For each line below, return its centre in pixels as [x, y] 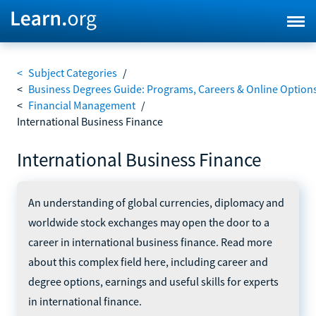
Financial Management [82, 105]
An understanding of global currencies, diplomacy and [156, 202]
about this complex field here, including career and [148, 261]
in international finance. [85, 301]
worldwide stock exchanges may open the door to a [149, 222]
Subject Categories [73, 73]
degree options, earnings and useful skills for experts [153, 281]
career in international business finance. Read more [150, 242]
